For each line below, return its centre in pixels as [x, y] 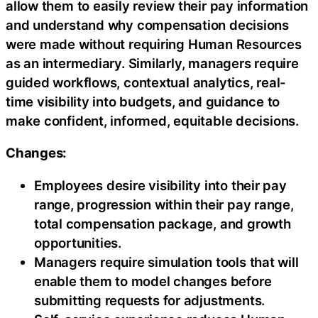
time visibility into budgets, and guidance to [143, 101]
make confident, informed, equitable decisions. [152, 120]
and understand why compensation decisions [147, 24]
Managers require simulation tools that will [166, 262]
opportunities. [78, 242]
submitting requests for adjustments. [150, 300]
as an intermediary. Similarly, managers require [152, 63]
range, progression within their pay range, [164, 204]
